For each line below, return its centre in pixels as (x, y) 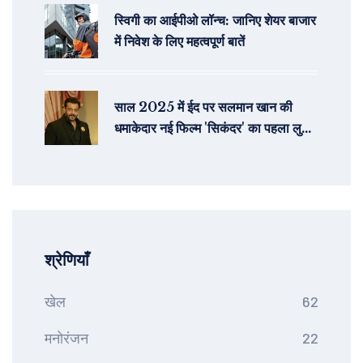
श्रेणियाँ (67, 261)
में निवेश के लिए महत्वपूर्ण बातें (179, 42)
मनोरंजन (66, 338)
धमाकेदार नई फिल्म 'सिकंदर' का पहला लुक (213, 128)
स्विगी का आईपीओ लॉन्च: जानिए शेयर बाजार (215, 21)
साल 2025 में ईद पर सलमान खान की (203, 107)
